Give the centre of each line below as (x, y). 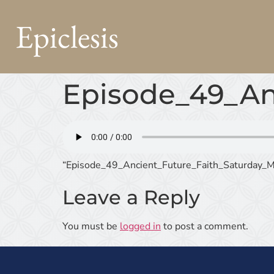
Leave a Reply (131, 197)
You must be (91, 226)
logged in (140, 226)
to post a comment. (205, 226)
